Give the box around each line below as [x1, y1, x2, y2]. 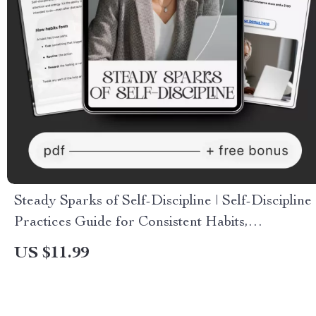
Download [14, 258, 78, 272]
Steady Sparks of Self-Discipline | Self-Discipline [14, 195, 312, 209]
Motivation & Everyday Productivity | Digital [14, 237, 291, 251]
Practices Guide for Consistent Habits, [14, 216, 248, 230]
